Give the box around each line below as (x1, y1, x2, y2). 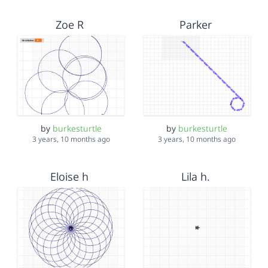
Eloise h (50, 169, 89, 184)
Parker (179, 17, 212, 32)
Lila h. (181, 169, 210, 184)
